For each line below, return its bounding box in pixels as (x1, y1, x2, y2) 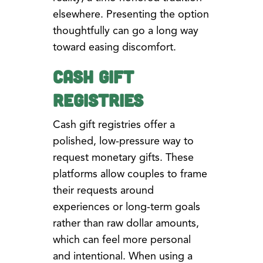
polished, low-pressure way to (52, 134, 194, 148)
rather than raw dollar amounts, (52, 217, 199, 230)
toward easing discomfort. (52, 41, 176, 54)
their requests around (52, 184, 154, 197)
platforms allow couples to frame (52, 167, 207, 181)
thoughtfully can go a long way (52, 24, 198, 38)
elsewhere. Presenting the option (52, 8, 209, 21)
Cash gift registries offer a (52, 118, 175, 131)
